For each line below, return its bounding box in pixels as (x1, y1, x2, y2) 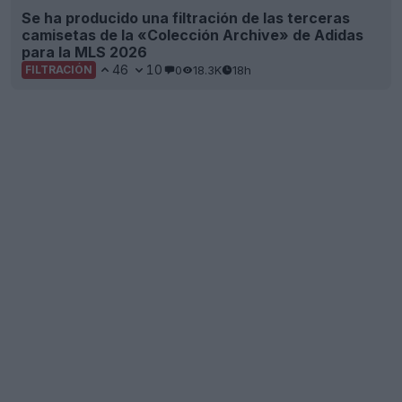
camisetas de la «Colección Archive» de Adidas (22, 26, 363, 45)
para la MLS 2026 (22, 43, 147, 62)
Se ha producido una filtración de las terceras (22, 9, 350, 28)
